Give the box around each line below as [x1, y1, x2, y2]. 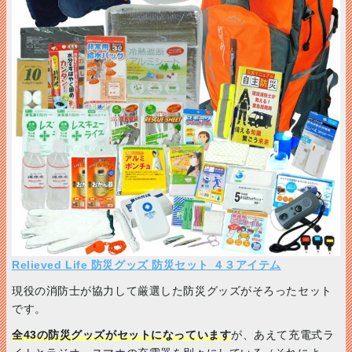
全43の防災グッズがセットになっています [12, 328, 232, 341]
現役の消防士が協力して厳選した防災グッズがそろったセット [12, 284, 332, 297]
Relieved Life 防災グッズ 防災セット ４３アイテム [12, 258, 281, 271]
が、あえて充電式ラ [231, 328, 335, 341]
